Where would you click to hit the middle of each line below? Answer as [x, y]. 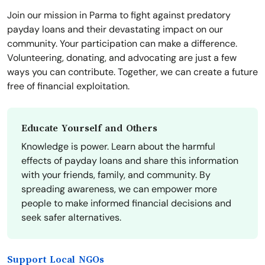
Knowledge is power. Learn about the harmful [118, 147]
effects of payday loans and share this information [130, 161]
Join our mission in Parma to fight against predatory [119, 15]
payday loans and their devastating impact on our [115, 30]
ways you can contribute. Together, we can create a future [132, 72]
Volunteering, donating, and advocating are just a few [122, 58]
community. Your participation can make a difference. [122, 44]
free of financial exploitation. [68, 86]
